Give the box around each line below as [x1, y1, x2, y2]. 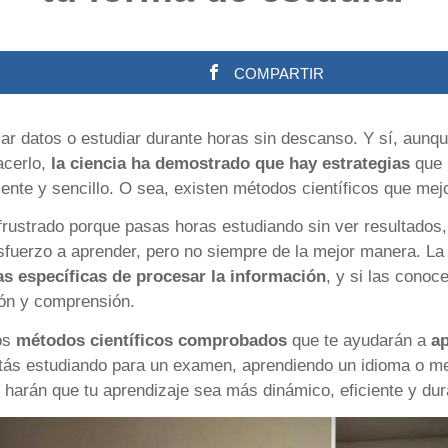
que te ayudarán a [287, 331, 432, 351]
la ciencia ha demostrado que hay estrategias [46, 153, 411, 173]
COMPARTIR [233, 64, 324, 82]
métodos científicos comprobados [16, 331, 288, 351]
